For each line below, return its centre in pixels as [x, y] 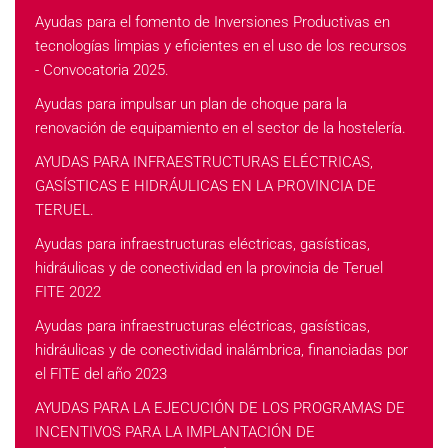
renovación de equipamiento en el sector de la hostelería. [220, 128]
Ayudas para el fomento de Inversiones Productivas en [212, 22]
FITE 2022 [68, 292]
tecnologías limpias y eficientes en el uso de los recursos [221, 46]
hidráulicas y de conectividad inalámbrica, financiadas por [221, 350]
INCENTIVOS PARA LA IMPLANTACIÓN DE [175, 432]
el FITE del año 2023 [101, 374]
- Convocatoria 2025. [102, 70]
